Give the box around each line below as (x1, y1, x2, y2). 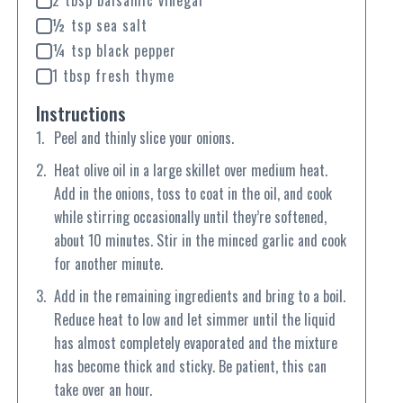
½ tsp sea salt (51, 14, 148, 37)
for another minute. (53, 253, 163, 275)
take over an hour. (53, 379, 152, 401)
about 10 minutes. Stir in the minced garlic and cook (53, 229, 346, 252)
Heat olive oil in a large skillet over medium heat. (53, 159, 327, 182)
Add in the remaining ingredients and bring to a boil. (53, 285, 345, 308)
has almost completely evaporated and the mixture (53, 332, 337, 354)
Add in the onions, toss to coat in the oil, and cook (53, 183, 332, 205)
